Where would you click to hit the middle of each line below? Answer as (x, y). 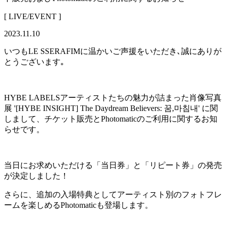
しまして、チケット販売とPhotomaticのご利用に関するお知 (111, 119)
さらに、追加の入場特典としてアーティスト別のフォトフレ (113, 194)
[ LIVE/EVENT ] (33, 16)
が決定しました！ (36, 176)
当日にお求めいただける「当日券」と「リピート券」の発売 (113, 165)
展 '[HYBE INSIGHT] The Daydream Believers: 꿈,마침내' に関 (111, 108)
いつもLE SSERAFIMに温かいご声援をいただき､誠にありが (113, 51)
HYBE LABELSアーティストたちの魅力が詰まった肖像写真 (113, 97)
